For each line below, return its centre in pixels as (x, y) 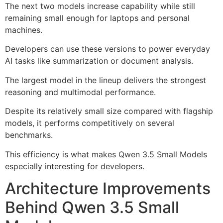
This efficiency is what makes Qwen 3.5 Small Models (106, 154)
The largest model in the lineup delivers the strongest (106, 80)
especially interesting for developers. (75, 166)
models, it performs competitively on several (90, 123)
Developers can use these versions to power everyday (108, 49)
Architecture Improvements (108, 188)
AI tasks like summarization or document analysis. (99, 61)
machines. (24, 30)
